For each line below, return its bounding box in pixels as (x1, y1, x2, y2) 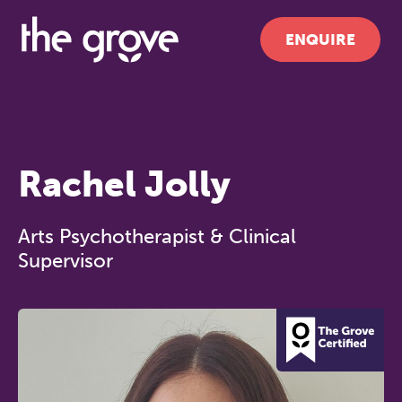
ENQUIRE (285, 31, 355, 48)
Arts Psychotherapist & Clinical (18, 224, 296, 249)
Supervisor (18, 249, 113, 273)
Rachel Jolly (18, 162, 231, 205)
